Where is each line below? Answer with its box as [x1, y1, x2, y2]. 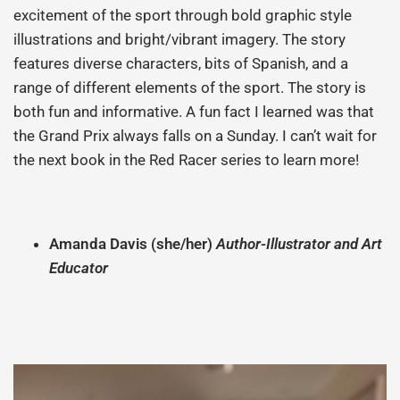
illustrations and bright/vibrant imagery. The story [13, 30, 346, 49]
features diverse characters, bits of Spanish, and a [13, 54, 349, 73]
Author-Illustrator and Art [216, 235, 382, 254]
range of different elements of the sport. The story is [13, 79, 367, 97]
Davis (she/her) [106, 235, 216, 254]
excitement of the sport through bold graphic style [13, 6, 353, 25]
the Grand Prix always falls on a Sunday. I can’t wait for [13, 127, 378, 146]
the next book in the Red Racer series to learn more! [13, 151, 360, 170]
